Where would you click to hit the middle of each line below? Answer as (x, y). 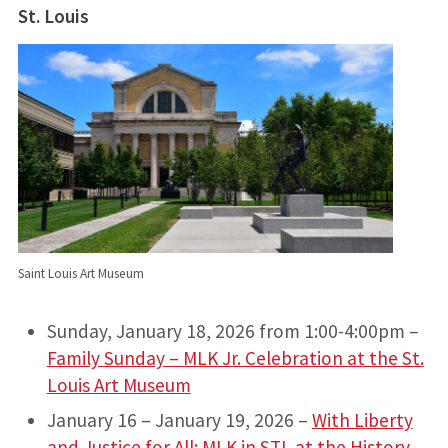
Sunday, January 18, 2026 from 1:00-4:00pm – (232, 331)
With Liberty (362, 420)
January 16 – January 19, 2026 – (179, 420)
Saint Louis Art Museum (80, 273)
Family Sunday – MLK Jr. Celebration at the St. (235, 358)
